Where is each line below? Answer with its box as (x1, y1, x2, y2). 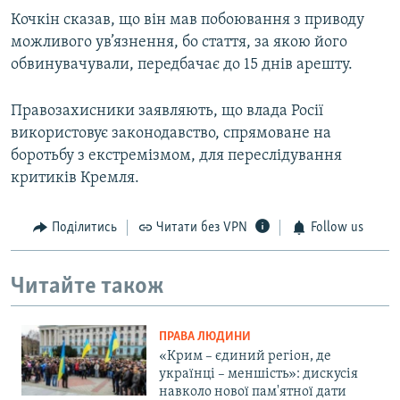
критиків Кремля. (11, 170, 139, 187)
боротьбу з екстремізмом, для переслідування (11, 147, 342, 165)
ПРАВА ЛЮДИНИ (159, 330, 251, 345)
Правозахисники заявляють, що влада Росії (11, 103, 323, 121)
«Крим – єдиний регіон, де (159, 349, 331, 364)
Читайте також (11, 274, 164, 299)
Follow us (310, 221, 363, 236)
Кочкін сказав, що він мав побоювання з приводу (11, 12, 364, 29)
